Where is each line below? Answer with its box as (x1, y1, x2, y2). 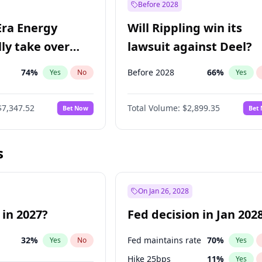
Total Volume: (127, 102, 181, 113)
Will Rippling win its (127, 20, 243, 36)
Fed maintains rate (127, 235, 202, 246)
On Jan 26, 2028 (138, 186, 189, 196)
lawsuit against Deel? (127, 39, 253, 54)
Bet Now (63, 104, 89, 112)
